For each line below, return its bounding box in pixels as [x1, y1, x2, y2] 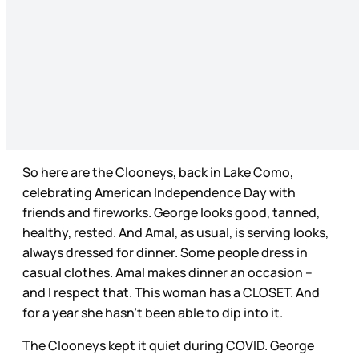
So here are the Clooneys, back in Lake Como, [22, 163, 293, 182]
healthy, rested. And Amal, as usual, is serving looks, [22, 224, 329, 242]
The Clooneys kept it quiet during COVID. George [22, 337, 314, 355]
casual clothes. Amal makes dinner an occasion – [22, 264, 313, 282]
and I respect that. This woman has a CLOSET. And [22, 284, 320, 302]
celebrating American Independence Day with [22, 184, 296, 202]
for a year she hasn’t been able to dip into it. [22, 304, 285, 322]
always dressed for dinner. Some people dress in [22, 244, 308, 262]
